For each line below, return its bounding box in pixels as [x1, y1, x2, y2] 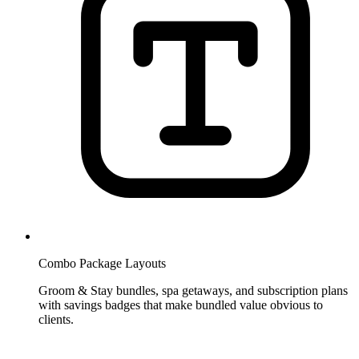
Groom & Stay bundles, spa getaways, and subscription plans [38, 283, 348, 297]
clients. [38, 312, 74, 326]
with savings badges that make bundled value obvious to [38, 297, 323, 312]
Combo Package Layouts [38, 256, 166, 270]
